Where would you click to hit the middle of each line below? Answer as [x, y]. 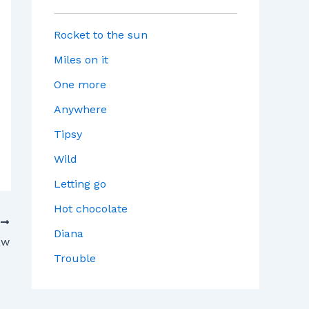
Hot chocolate [91, 209]
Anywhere [80, 110]
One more [80, 85]
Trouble [75, 259]
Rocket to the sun [101, 35]
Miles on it [81, 60]
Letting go [80, 184]
